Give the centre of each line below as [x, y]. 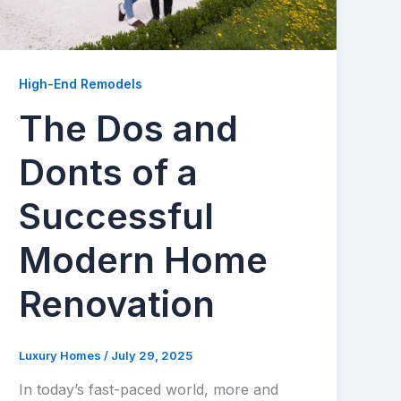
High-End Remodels [81, 84]
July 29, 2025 [152, 356]
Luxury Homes [62, 356]
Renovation [117, 304]
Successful [117, 217]
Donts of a [109, 173]
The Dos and [129, 129]
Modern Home [144, 260]
